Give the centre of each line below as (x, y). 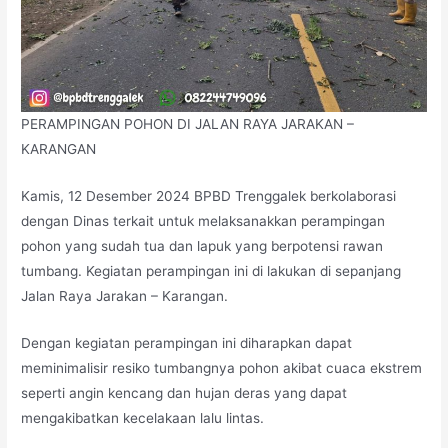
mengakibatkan (72, 417)
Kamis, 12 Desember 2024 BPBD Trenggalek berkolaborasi (209, 196)
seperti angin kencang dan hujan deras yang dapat (184, 392)
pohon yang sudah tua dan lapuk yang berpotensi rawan (202, 246)
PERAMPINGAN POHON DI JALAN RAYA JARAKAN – (188, 124)
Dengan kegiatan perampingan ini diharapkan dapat (187, 342)
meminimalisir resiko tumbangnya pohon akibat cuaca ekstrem (222, 367)
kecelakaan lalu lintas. (194, 417)
